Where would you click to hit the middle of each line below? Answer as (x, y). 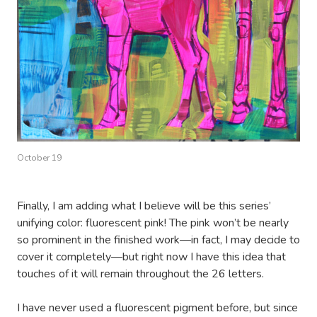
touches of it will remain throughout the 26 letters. (140, 274)
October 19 (39, 158)
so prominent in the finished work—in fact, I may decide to (158, 240)
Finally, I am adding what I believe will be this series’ (144, 206)
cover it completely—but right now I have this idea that (151, 257)
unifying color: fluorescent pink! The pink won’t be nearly (153, 223)
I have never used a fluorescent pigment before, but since (157, 308)
